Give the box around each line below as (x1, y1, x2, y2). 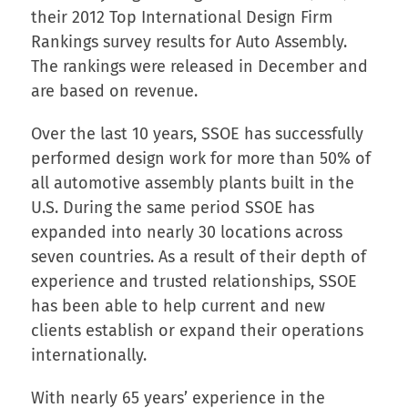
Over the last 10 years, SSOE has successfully (30, 123, 363, 144)
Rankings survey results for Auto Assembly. (30, 31, 347, 52)
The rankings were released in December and (30, 56, 368, 76)
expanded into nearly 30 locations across (30, 221, 342, 242)
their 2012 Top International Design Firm (30, 6, 332, 27)
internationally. (30, 344, 147, 365)
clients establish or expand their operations (30, 320, 363, 341)
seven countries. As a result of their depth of (30, 246, 366, 267)
